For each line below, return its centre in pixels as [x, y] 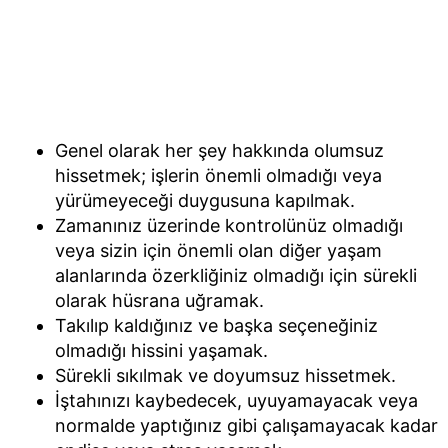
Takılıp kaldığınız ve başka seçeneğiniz [216, 325]
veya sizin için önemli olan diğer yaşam [218, 250]
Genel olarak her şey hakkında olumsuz [219, 150]
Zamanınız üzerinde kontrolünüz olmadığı [229, 225]
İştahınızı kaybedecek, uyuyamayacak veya [236, 400]
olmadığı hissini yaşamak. [161, 350]
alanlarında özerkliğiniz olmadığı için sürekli [236, 275]
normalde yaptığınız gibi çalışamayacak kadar [246, 425]
